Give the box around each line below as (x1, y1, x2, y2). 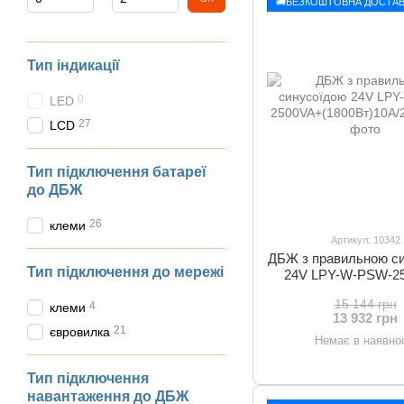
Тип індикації (27, 58, 120, 73)
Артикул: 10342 (330, 234, 400, 245)
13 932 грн (333, 310, 399, 326)
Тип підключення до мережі (27, 264, 224, 280)
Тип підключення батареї (27, 164, 207, 179)
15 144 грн (334, 297, 397, 311)
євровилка (50, 325, 110, 339)
